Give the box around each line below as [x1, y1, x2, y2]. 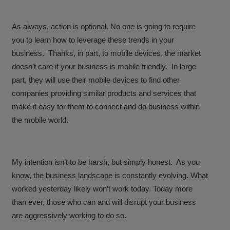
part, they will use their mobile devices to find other [12, 75, 180, 85]
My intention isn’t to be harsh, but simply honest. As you [12, 158, 200, 167]
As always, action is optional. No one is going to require [12, 22, 196, 31]
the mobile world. [12, 116, 69, 125]
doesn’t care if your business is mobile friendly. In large [12, 62, 197, 71]
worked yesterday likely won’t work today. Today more [12, 184, 193, 194]
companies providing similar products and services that [12, 89, 197, 98]
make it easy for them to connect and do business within [12, 102, 200, 111]
